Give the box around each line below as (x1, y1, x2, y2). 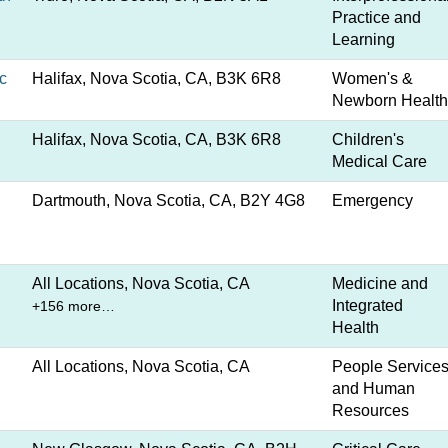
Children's (332, 131, 404, 148)
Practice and (332, 9, 421, 26)
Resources (332, 402, 409, 419)
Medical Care (332, 153, 427, 170)
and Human (332, 380, 415, 397)
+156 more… (32, 299, 115, 314)
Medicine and (332, 275, 428, 292)
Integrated (332, 297, 403, 314)
